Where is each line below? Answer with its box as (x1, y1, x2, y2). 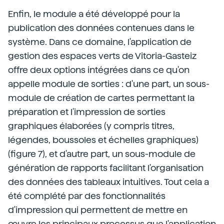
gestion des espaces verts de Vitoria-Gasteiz (8, 50, 196, 61)
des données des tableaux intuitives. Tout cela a (8, 176, 209, 187)
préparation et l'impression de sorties (8, 106, 165, 117)
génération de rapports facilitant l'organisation (8, 162, 203, 173)
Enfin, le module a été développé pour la (8, 8, 180, 19)
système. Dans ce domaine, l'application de (8, 36, 191, 47)
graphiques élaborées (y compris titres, (8, 120, 174, 131)
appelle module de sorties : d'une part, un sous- (8, 78, 209, 89)
